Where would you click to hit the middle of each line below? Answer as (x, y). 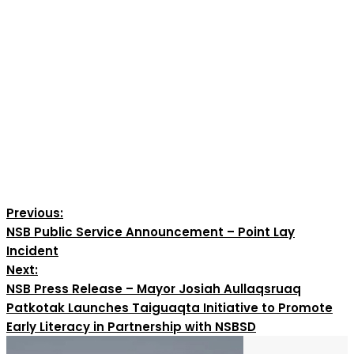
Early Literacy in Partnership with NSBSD (131, 327)
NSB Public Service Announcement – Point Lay (151, 232)
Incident (32, 251)
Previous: (35, 213)
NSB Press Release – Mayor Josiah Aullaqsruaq (154, 289)
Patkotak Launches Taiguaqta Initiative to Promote (169, 308)
